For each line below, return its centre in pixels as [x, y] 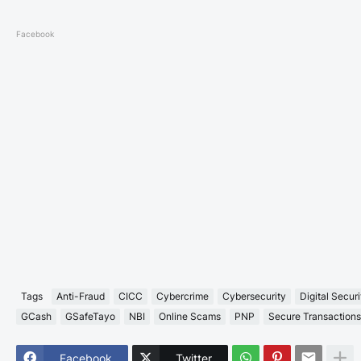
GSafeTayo [90, 317]
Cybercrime [183, 297]
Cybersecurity [254, 297]
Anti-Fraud [81, 297]
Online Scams [190, 317]
